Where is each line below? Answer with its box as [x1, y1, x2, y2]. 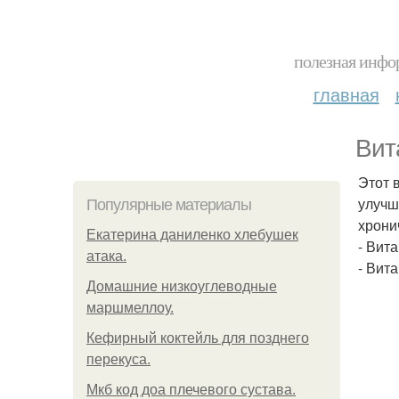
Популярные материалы [86, 196, 251, 214]
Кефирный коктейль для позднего [86, 330, 309, 346]
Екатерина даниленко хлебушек [86, 227, 298, 242]
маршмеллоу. [86, 300, 174, 315]
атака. [86, 248, 126, 264]
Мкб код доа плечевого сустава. [86, 382, 296, 397]
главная [313, 81, 379, 107]
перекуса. [86, 352, 151, 367]
